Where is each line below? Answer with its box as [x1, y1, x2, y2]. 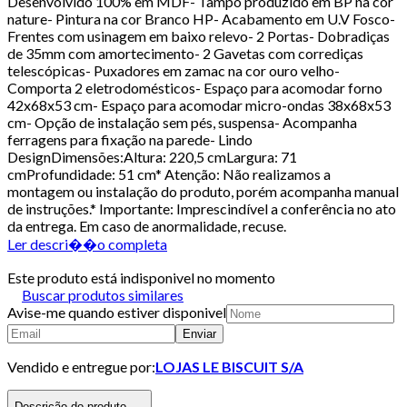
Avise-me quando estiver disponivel [7, 303, 226, 321]
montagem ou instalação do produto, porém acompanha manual [7, 182, 399, 200]
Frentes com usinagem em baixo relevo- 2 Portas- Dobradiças [7, 26, 390, 45]
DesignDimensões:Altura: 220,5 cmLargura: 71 [7, 147, 297, 165]
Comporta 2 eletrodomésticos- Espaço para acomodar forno [7, 78, 382, 96]
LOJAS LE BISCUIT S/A [155, 357, 303, 375]
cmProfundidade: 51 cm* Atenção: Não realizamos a [7, 164, 331, 183]
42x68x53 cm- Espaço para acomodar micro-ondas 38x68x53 [7, 95, 391, 114]
